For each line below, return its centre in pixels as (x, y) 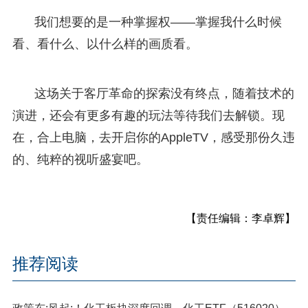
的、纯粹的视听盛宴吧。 (80, 159)
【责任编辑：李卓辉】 (241, 218)
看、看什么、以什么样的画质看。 (105, 44)
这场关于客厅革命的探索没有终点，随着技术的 (164, 93)
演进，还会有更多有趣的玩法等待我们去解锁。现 (148, 115)
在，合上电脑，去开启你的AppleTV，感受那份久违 (153, 137)
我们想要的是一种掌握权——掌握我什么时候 (158, 22)
